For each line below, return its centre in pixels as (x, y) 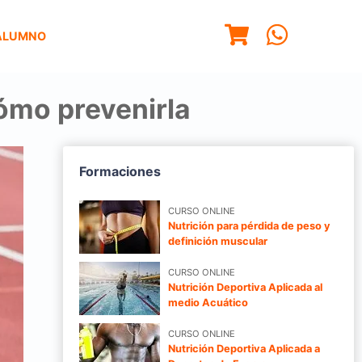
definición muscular (218, 242)
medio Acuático (208, 303)
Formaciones (120, 171)
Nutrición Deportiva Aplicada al (245, 288)
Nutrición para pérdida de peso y (249, 226)
